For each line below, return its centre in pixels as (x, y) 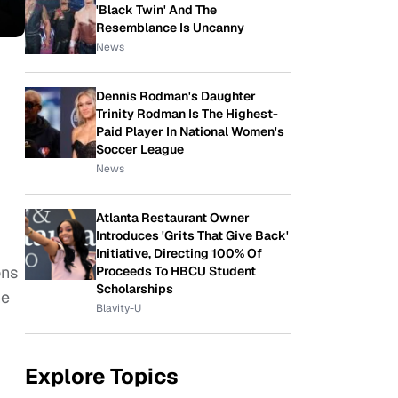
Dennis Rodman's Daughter (176, 96)
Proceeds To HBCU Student (176, 271)
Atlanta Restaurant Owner (173, 218)
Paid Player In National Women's (190, 131)
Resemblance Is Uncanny (170, 28)
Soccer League (140, 149)
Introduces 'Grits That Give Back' (192, 235)
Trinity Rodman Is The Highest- (187, 114)
